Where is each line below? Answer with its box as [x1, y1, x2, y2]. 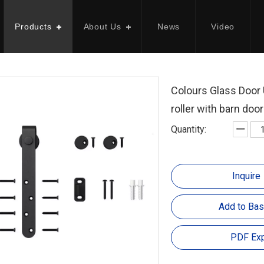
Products [15, 22, 52, 31]
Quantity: [171, 124, 206, 135]
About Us [83, 22, 122, 31]
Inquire [232, 170, 260, 181]
